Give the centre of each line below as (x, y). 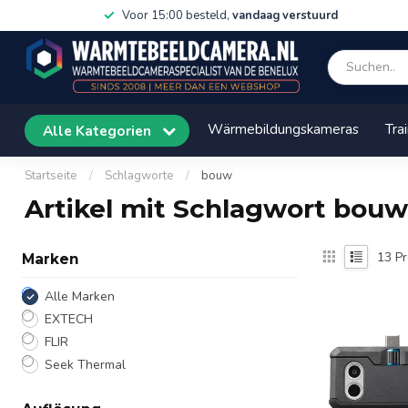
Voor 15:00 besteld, (177, 15)
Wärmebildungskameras (283, 129)
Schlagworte (139, 176)
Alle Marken (80, 296)
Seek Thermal (85, 365)
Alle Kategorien (99, 130)
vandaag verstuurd (285, 15)
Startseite (51, 176)
